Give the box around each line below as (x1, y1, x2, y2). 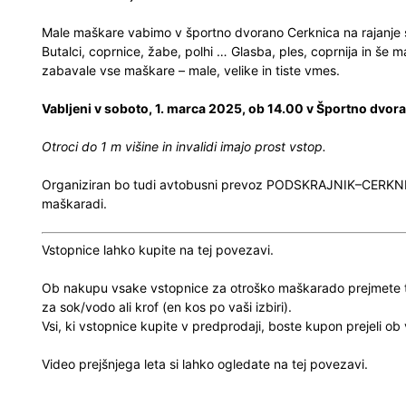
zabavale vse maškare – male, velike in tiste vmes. (42, 63, 340, 78)
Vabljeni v (42, 101, 101, 116)
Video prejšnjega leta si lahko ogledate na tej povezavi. (42, 356, 368, 372)
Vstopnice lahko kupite (42, 242, 176, 257)
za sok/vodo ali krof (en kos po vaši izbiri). (42, 299, 292, 314)
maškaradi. (42, 196, 107, 211)
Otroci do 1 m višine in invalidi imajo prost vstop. (42, 139, 326, 154)
